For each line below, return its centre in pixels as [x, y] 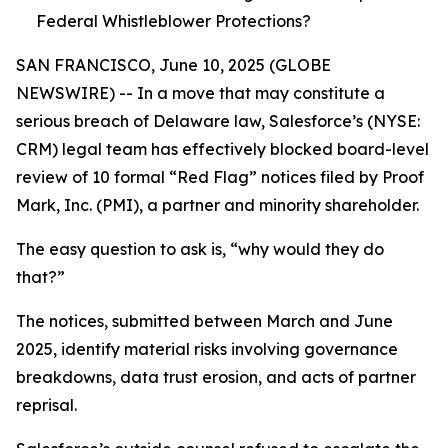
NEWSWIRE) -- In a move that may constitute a [200, 93]
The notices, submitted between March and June [204, 321]
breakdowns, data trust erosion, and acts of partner [216, 377]
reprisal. [46, 405]
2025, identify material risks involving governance [207, 349]
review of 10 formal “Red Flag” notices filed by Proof [220, 177]
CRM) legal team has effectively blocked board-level [222, 149]
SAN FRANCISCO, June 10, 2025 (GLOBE [173, 65]
